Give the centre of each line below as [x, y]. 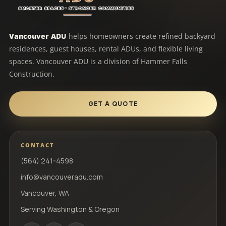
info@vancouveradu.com [62, 177]
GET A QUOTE [113, 104]
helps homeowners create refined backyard [141, 36]
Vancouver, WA [45, 193]
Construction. [32, 74]
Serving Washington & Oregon [70, 209]
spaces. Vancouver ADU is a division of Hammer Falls [98, 61]
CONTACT [38, 145]
